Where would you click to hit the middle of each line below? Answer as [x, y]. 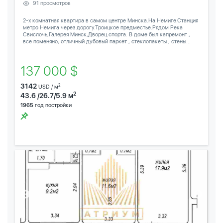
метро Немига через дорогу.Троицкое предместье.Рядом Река [103, 27]
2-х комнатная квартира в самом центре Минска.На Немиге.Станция [111, 20]
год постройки [53, 105]
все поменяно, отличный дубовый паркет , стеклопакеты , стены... [107, 41]
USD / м [48, 87]
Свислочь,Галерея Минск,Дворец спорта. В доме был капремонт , [107, 34]
